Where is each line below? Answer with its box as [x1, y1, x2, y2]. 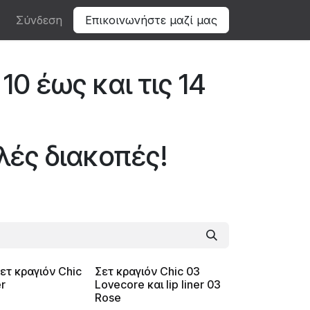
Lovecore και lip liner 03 [94, 277, 221, 291]
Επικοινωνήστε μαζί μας [85, 13, 217, 27]
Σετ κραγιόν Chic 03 [94, 264, 200, 278]
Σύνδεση [16, 13, 62, 27]
